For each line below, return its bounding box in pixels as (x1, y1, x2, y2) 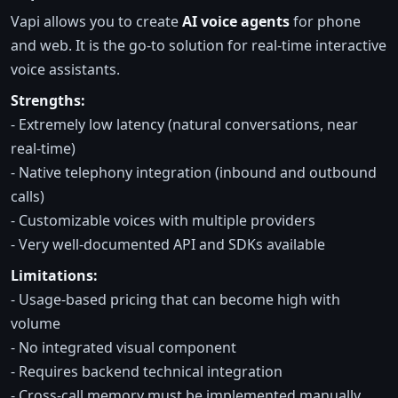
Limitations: (11, 265, 98, 285)
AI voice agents (182, 11, 290, 31)
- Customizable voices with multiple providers (11, 210, 315, 230)
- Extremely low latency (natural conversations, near (11, 114, 358, 134)
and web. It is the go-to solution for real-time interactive (11, 35, 386, 55)
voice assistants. (11, 59, 120, 79)
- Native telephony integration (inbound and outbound (11, 162, 377, 182)
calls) (11, 186, 44, 206)
